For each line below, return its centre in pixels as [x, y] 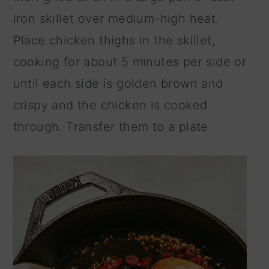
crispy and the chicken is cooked [110, 105]
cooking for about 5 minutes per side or [130, 62]
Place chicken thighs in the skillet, [114, 41]
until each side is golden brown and [118, 84]
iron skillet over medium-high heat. [116, 19]
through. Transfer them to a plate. [112, 127]
